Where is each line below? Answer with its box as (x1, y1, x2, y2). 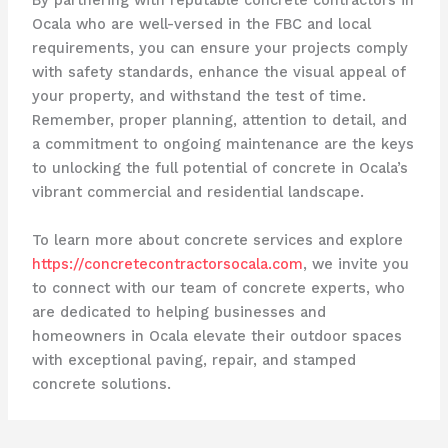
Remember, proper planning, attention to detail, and (31, 111, 407, 130)
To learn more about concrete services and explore (31, 230, 403, 249)
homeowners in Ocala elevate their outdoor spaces (31, 326, 402, 345)
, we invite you (302, 254, 409, 273)
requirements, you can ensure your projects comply (31, 39, 408, 58)
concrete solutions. (31, 374, 171, 393)
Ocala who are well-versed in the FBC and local (31, 15, 371, 34)
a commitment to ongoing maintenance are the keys (31, 135, 414, 154)
